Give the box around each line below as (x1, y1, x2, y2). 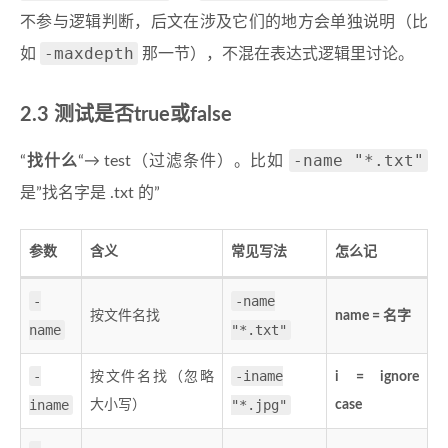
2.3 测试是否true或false (20, 105, 232, 126)
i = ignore (335, 370, 419, 385)
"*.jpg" (231, 397, 287, 414)
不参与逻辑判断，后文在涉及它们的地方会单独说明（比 (20, 14, 428, 31)
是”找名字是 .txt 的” (20, 185, 160, 202)
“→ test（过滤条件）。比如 (77, 153, 290, 170)
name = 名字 (335, 309, 411, 324)
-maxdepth (44, 44, 134, 64)
